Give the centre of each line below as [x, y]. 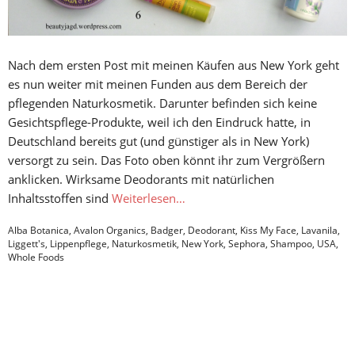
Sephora [247, 243]
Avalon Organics [110, 230]
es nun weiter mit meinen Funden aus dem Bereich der [158, 84]
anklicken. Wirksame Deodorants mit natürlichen [141, 179]
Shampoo [291, 243]
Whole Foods [36, 257]
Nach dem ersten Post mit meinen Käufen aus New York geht [174, 65]
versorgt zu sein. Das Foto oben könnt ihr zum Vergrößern [166, 160]
